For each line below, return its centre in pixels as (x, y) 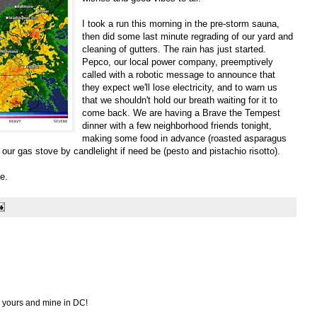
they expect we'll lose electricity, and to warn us (180, 87)
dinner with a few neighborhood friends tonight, (177, 125)
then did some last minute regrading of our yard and (188, 36)
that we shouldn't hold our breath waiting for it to (180, 100)
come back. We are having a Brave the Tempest (181, 113)
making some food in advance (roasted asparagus (185, 138)
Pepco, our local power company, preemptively (178, 62)
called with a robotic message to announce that (179, 74)
